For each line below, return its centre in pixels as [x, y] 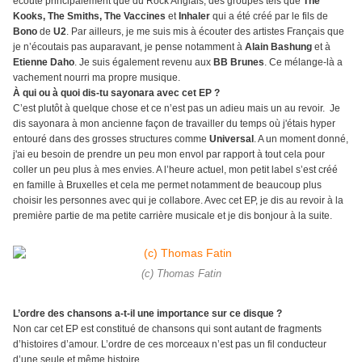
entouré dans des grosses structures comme [111, 139]
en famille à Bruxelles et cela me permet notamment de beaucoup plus [167, 185]
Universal [232, 139]
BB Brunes [239, 63]
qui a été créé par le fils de [269, 17]
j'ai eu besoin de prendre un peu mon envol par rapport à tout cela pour [169, 155]
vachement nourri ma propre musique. [98, 78]
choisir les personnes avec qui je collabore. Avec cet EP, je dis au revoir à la [178, 201]
